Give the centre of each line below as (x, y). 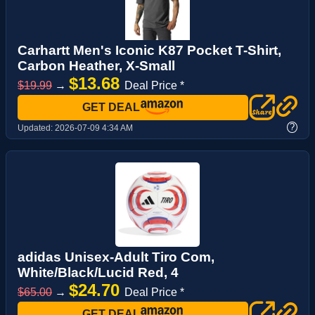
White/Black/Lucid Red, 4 (98, 273)
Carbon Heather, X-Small (96, 65)
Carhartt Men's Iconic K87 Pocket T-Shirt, (149, 50)
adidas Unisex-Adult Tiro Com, (116, 257)
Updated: (36, 128)
